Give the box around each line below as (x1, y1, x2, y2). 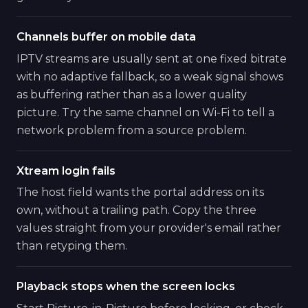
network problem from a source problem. (16, 123, 247, 137)
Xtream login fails (16, 164, 115, 177)
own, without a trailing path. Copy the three (16, 203, 256, 217)
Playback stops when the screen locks (16, 280, 235, 294)
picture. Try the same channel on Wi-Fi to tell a (16, 105, 274, 119)
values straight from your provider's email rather (16, 221, 281, 235)
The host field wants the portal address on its (16, 186, 264, 199)
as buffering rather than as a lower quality (16, 87, 247, 101)
